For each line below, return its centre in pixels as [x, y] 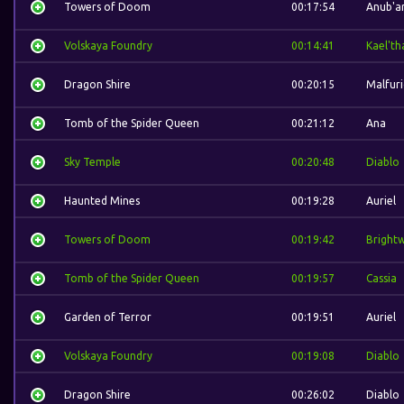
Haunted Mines [102, 201]
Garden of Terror [108, 317]
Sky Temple [92, 162]
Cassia [381, 278]
